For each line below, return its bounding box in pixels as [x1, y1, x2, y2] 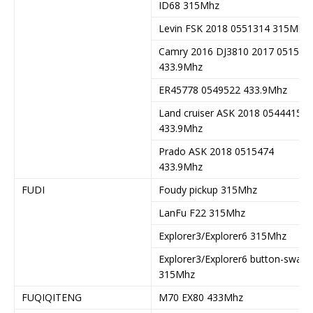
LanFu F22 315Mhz [159, 205, 245, 219]
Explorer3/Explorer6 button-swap [159, 252, 307, 265]
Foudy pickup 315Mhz [159, 182, 257, 196]
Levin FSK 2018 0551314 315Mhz [159, 21, 309, 35]
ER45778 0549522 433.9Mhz [159, 82, 287, 96]
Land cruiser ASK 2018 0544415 [159, 105, 302, 119]
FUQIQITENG [22, 290, 82, 304]
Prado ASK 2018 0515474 [159, 144, 274, 158]
